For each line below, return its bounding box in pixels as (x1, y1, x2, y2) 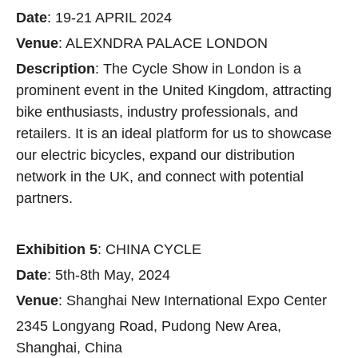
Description (16, 61, 95, 77)
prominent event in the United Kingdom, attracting (16, 82, 332, 98)
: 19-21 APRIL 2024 (47, 10, 172, 26)
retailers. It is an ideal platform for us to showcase (16, 125, 332, 141)
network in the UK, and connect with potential (16, 169, 304, 185)
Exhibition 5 (16, 241, 97, 257)
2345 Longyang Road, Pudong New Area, (16, 318, 281, 334)
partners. (16, 190, 73, 206)
